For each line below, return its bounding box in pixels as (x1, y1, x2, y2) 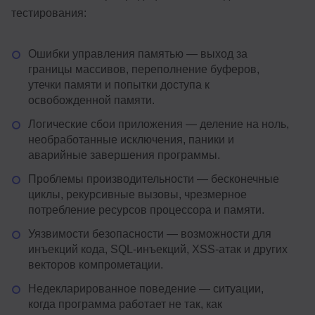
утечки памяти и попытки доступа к (28, 79, 210, 91)
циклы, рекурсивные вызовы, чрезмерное (28, 188, 247, 201)
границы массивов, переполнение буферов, (28, 63, 259, 76)
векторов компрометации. (28, 259, 163, 271)
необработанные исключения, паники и (28, 134, 234, 146)
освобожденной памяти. (28, 94, 155, 107)
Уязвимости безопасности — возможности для (28, 228, 271, 240)
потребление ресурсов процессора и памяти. (28, 204, 264, 217)
